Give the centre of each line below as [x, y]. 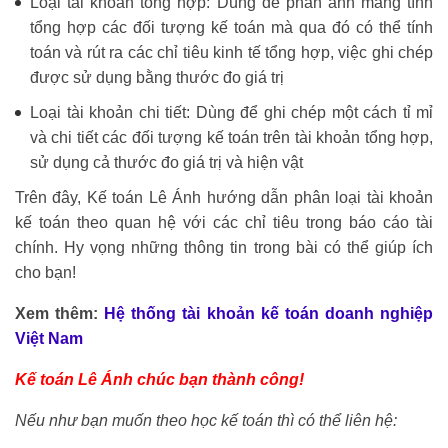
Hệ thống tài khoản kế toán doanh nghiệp [269, 314]
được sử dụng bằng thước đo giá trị [157, 78]
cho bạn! [45, 273]
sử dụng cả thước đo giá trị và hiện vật [166, 163]
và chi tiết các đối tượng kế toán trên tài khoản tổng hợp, [231, 138]
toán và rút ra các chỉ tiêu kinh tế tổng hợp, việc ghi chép [231, 53]
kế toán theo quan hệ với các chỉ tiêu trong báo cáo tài [224, 223]
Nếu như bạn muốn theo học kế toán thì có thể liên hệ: [206, 421]
